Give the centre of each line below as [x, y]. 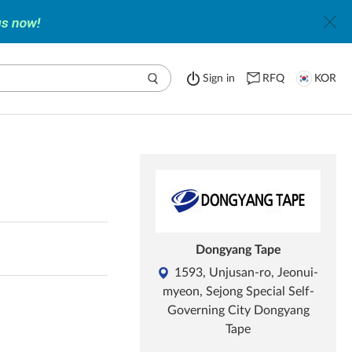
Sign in [219, 79]
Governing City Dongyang [238, 310]
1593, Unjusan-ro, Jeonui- [246, 273]
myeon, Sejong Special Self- [238, 291]
